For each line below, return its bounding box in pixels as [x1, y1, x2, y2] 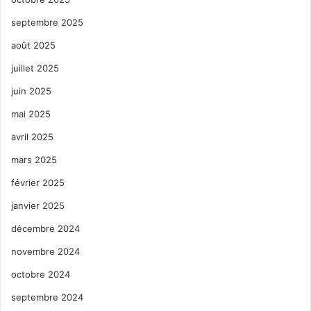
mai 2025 [11, 108, 51, 120]
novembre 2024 [11, 246, 80, 258]
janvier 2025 [11, 200, 65, 212]
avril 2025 [11, 131, 53, 143]
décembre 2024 [11, 223, 80, 235]
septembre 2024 [11, 292, 83, 303]
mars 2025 [11, 154, 57, 166]
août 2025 [11, 40, 56, 51]
